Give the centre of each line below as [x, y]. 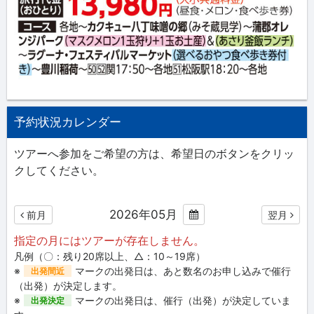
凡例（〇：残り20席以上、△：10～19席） [110, 257]
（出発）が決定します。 [68, 286]
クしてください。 [59, 171]
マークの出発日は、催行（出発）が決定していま [183, 301]
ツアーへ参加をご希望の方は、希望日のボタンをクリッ [154, 154]
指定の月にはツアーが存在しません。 [109, 241]
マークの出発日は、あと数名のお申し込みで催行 [183, 271]
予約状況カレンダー [68, 122]
